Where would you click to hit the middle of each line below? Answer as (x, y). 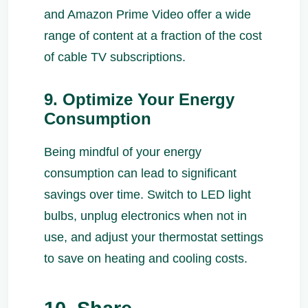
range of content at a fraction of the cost (153, 35)
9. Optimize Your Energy (139, 99)
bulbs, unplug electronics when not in (145, 216)
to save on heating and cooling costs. (146, 258)
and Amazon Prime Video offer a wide (147, 14)
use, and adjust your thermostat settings (154, 237)
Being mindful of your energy (123, 152)
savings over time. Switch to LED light (147, 194)
